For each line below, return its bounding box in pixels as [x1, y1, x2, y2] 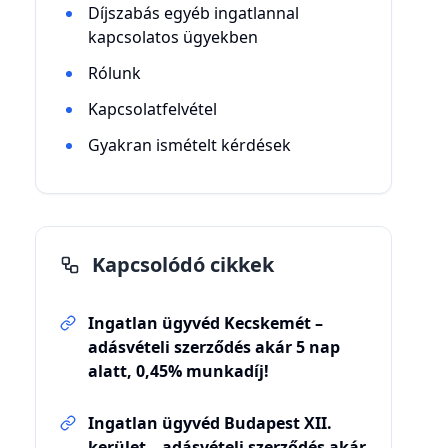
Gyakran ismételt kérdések [87, 134, 291, 156]
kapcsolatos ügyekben [87, 26, 258, 48]
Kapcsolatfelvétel [87, 98, 217, 120]
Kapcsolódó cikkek [91, 251, 274, 278]
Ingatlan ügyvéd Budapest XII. [87, 412, 332, 434]
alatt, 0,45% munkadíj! [87, 360, 269, 382]
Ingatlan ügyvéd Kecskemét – [87, 312, 323, 334]
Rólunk [87, 62, 141, 84]
